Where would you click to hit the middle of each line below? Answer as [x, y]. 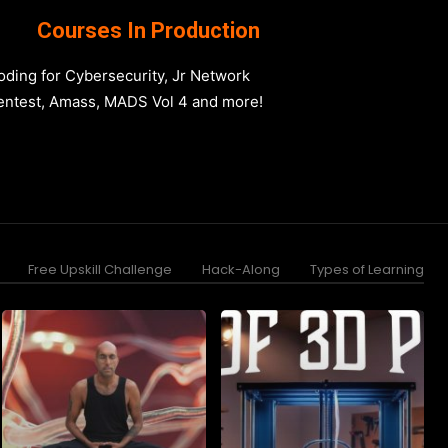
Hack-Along [241, 269]
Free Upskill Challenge [100, 269]
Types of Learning [367, 269]
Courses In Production [148, 30]
